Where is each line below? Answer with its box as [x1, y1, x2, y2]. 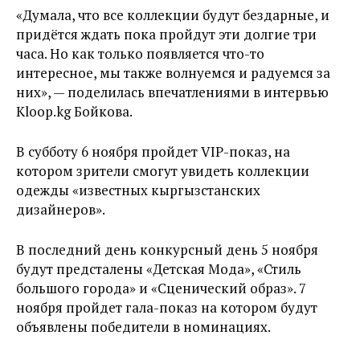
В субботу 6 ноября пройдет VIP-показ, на [16, 142, 290, 161]
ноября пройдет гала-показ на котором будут [16, 298, 317, 317]
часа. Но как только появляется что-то [16, 44, 264, 63]
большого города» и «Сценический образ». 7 [16, 279, 306, 297]
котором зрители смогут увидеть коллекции [16, 162, 309, 180]
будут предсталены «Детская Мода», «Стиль [16, 260, 301, 278]
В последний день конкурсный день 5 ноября [16, 240, 318, 259]
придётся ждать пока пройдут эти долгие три [16, 25, 317, 43]
